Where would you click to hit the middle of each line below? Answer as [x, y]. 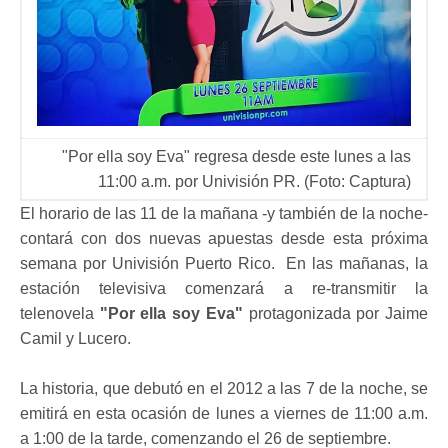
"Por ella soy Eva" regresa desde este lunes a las [236, 156]
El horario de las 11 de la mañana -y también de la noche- [224, 213]
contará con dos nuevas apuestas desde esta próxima [224, 238]
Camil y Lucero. [75, 338]
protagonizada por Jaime [335, 313]
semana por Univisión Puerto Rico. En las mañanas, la [224, 263]
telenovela [60, 313]
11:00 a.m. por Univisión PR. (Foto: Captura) [254, 181]
